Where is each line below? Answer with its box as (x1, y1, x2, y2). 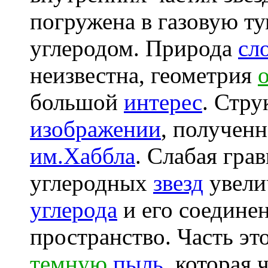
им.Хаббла (30, 143, 135, 169)
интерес (124, 89, 202, 115)
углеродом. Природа (30, 35, 238, 61)
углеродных (30, 170, 153, 196)
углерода (30, 197, 117, 223)
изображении (30, 116, 161, 142)
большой (30, 89, 124, 115)
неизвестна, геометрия (30, 62, 258, 88)
